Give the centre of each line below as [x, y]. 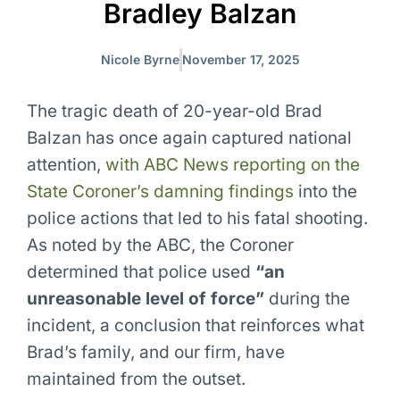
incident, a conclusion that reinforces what [195, 326]
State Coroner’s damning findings [160, 192]
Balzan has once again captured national [189, 138]
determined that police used [141, 272]
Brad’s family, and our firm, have [155, 353]
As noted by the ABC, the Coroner [160, 246]
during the [307, 299]
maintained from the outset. [136, 379]
